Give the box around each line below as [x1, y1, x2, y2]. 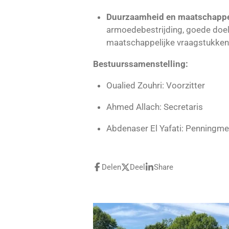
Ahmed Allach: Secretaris [106, 102, 203, 112]
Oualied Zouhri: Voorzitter [106, 80, 205, 91]
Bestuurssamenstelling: [93, 59, 188, 70]
